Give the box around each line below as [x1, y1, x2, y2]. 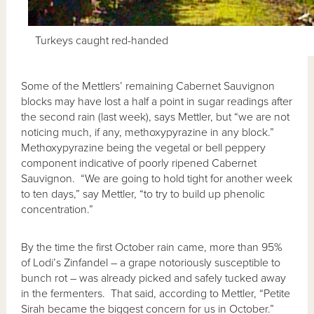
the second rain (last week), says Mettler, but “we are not [21, 109, 290, 124]
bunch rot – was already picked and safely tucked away [21, 271, 287, 285]
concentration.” [21, 202, 94, 217]
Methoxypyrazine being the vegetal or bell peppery [21, 140, 266, 155]
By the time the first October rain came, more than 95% [21, 240, 283, 254]
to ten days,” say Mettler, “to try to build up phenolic [21, 186, 266, 201]
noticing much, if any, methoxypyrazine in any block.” [21, 125, 278, 139]
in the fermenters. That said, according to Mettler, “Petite [21, 286, 291, 301]
